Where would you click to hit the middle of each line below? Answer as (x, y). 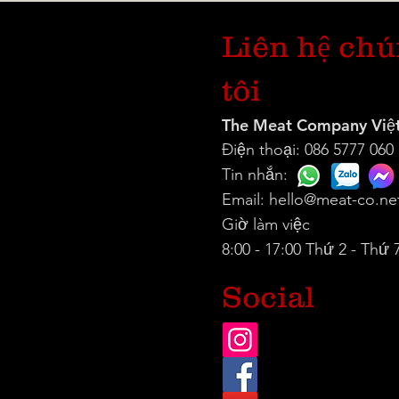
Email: (245, 199)
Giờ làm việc (266, 224)
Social (269, 297)
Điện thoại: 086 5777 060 (308, 150)
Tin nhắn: (255, 175)
